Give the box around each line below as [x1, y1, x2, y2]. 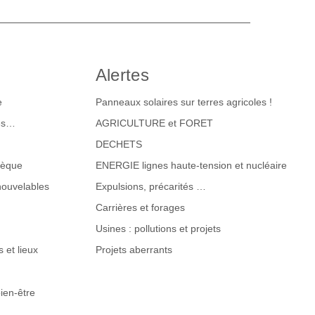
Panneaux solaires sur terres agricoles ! [95, 96, 272, 108]
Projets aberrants [95, 244, 172, 256]
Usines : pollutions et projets [95, 223, 221, 235]
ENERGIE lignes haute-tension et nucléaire [95, 160, 287, 172]
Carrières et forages [95, 202, 185, 214]
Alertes [95, 65, 149, 84]
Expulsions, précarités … [95, 181, 206, 193]
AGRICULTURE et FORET [95, 117, 213, 129]
